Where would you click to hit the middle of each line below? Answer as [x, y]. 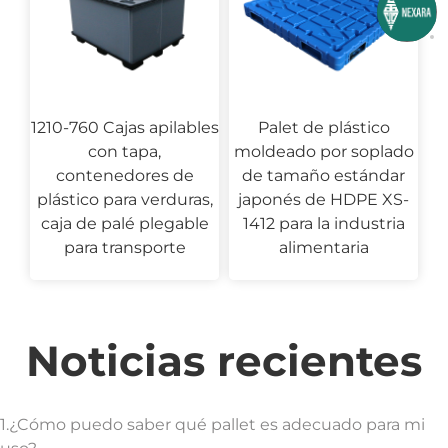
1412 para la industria [323, 223]
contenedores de [124, 175]
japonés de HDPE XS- [323, 199]
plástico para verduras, [124, 199]
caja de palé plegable [124, 223]
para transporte [124, 247]
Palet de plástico [323, 127]
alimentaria [323, 247]
